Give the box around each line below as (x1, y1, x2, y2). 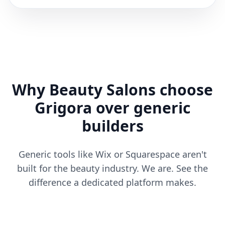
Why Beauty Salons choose (12, 79, 213, 100)
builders (81, 116, 144, 136)
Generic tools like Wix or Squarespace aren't (18, 148, 207, 160)
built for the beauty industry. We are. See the (17, 162, 208, 174)
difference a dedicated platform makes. (29, 176, 196, 188)
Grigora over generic (35, 97, 190, 118)
